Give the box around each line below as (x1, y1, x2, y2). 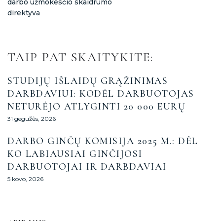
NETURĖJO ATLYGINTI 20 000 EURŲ (7, 101, 185, 113)
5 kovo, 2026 (7, 175, 43, 183)
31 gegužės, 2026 (7, 115, 56, 123)
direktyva (7, 8, 40, 18)
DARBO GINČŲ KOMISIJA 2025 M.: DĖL (7, 135, 198, 147)
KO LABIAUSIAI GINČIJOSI (7, 148, 143, 160)
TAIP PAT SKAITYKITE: (7, 49, 153, 65)
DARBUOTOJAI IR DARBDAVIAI (7, 161, 167, 173)
